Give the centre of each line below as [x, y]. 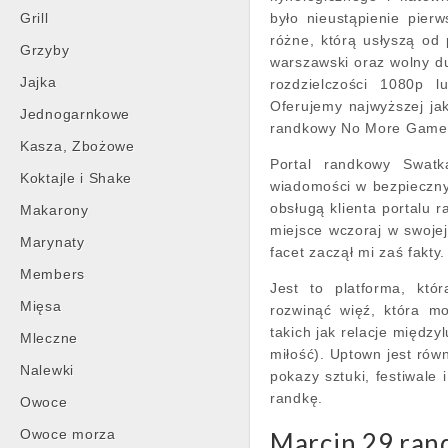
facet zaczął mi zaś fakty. [358, 252]
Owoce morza [68, 434]
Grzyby [45, 50]
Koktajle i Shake [76, 178]
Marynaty [52, 242]
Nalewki [47, 370]
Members [52, 274]
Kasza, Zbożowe [77, 146]
